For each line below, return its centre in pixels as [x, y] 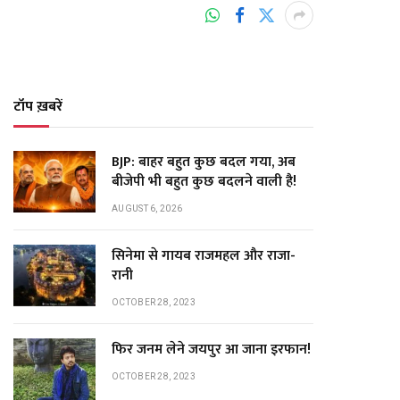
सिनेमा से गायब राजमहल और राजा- [204, 256]
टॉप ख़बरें [38, 107]
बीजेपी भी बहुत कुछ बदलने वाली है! [204, 182]
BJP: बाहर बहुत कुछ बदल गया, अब [204, 162]
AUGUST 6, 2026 [147, 208]
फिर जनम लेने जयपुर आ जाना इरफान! [211, 350]
